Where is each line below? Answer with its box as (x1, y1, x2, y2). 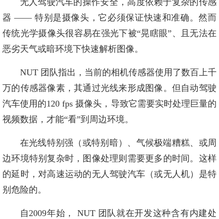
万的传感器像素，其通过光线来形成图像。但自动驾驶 (2, 83, 217, 93)
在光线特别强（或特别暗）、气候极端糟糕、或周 (20, 138, 217, 148)
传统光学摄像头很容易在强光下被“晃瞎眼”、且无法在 (2, 28, 217, 38)
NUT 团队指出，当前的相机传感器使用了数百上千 (20, 67, 217, 77)
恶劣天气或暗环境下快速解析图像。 (2, 44, 143, 54)
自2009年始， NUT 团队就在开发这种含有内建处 (20, 208, 217, 218)
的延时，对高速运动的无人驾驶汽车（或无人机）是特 (2, 169, 217, 179)
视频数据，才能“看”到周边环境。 (2, 114, 133, 124)
